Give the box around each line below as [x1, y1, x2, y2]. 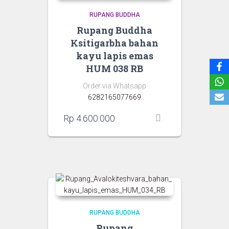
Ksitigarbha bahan [71, 37, 158, 50]
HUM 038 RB [86, 62, 143, 75]
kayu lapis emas [76, 50, 153, 62]
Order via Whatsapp [83, 82, 146, 90]
